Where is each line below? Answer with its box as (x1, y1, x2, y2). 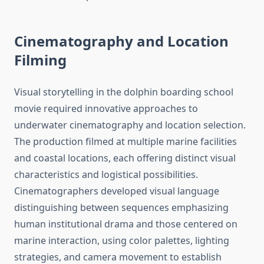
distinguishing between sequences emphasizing (14, 201, 229, 214)
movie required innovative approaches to (14, 102, 198, 115)
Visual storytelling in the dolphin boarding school (14, 85, 233, 99)
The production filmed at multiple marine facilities (14, 135, 237, 148)
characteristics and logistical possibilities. (14, 168, 198, 181)
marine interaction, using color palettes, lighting (14, 234, 229, 247)
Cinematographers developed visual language (14, 184, 219, 198)
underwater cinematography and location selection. (14, 118, 246, 132)
